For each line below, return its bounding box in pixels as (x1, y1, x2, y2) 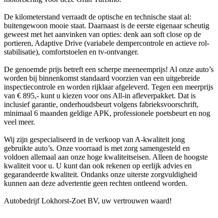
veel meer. (4, 117, 35, 126)
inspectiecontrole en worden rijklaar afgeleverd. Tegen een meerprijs (4, 82, 213, 91)
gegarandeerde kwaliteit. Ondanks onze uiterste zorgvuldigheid (4, 170, 197, 179)
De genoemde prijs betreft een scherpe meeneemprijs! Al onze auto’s (4, 65, 214, 73)
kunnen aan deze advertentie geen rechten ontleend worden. (4, 179, 187, 187)
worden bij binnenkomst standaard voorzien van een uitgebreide (4, 73, 200, 82)
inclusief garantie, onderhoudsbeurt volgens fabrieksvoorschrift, (4, 100, 199, 109)
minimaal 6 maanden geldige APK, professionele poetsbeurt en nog (4, 109, 210, 117)
